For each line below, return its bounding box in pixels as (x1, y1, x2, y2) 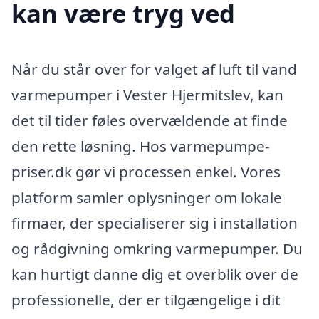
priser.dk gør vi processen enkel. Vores (11, 162, 281, 182)
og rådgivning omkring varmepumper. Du (11, 239, 303, 259)
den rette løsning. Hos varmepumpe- (11, 136, 270, 157)
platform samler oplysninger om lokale (11, 187, 282, 208)
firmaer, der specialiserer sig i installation (11, 213, 298, 234)
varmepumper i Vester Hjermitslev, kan (11, 85, 283, 105)
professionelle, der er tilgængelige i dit (11, 290, 281, 310)
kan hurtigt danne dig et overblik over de (11, 264, 298, 285)
